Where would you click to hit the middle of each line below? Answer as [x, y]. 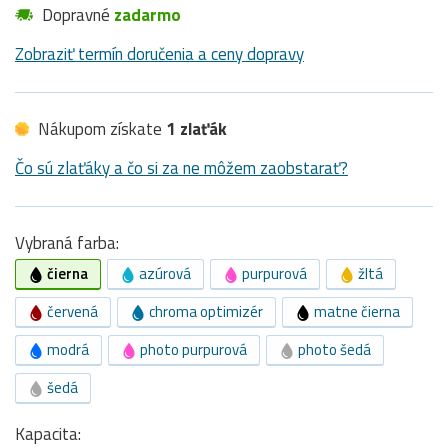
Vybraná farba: [69, 243]
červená [71, 312]
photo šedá [333, 350]
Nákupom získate [100, 129]
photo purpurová [192, 350]
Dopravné [76, 15]
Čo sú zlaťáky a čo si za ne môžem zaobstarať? [181, 168]
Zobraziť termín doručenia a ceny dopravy [159, 54]
